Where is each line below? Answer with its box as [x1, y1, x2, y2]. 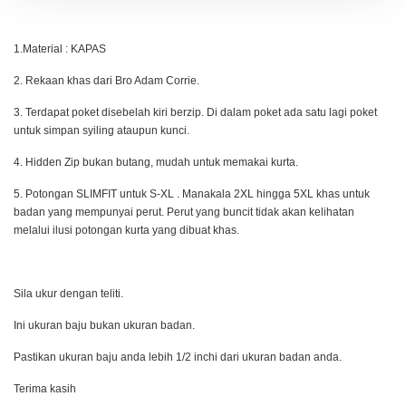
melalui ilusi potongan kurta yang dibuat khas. [14, 223, 242, 237]
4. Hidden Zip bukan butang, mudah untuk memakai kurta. [14, 155, 301, 169]
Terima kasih [14, 382, 76, 395]
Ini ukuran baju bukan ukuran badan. [14, 318, 198, 332]
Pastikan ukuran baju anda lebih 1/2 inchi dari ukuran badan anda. [14, 350, 342, 363]
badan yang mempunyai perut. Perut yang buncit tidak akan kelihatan [14, 205, 354, 218]
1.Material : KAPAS [14, 42, 106, 55]
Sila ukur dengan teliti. [14, 286, 129, 300]
